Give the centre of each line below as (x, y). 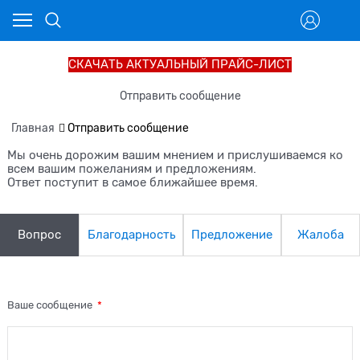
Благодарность (131, 234)
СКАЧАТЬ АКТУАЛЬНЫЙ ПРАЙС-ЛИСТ (180, 64)
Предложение (232, 234)
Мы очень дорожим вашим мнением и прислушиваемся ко (176, 155)
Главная (33, 128)
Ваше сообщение (51, 305)
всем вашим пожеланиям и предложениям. (132, 168)
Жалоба (320, 234)
